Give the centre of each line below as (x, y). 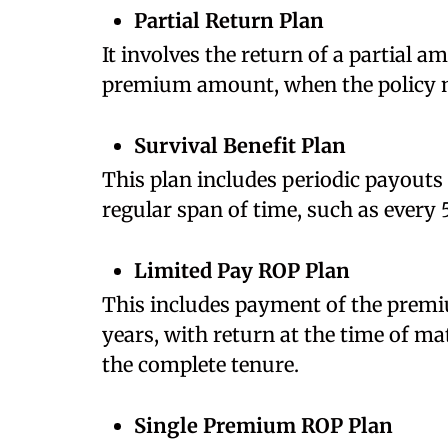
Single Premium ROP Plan (266, 425)
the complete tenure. (205, 364)
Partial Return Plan (229, 20)
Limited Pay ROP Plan (242, 270)
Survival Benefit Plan (240, 145)
